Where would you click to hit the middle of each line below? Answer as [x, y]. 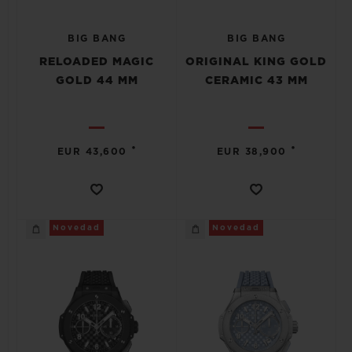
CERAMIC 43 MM [256, 81]
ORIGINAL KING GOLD [256, 62]
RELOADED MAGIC [97, 62]
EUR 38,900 [251, 152]
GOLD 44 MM [97, 81]
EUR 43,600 [92, 152]
